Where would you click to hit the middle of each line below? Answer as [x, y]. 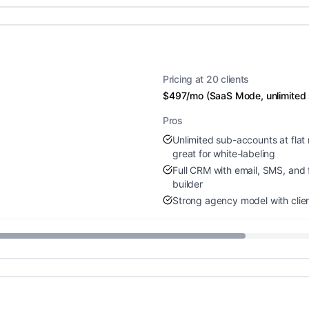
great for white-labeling [224, 153]
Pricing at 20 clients [206, 79]
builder [188, 184]
